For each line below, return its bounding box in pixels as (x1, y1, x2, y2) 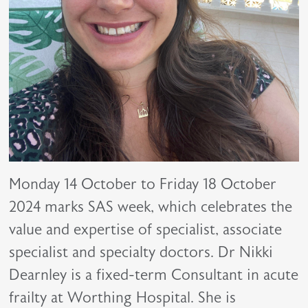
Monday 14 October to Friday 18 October (9, 175, 277, 194)
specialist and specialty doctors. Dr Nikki (9, 243, 274, 262)
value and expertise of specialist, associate (9, 220, 283, 239)
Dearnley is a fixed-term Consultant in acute (9, 265, 299, 285)
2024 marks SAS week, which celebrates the (9, 197, 293, 217)
